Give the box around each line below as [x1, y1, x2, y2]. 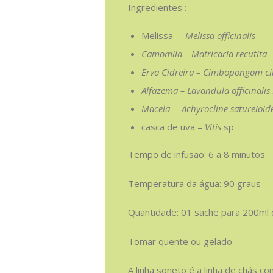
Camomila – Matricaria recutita [141, 47, 267, 60]
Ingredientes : [127, 1, 186, 14]
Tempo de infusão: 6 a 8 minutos [127, 148, 265, 161]
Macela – [141, 102, 182, 115]
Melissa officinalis [183, 29, 255, 41]
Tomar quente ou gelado [127, 235, 232, 247]
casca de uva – [141, 120, 205, 133]
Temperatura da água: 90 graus [127, 177, 261, 190]
